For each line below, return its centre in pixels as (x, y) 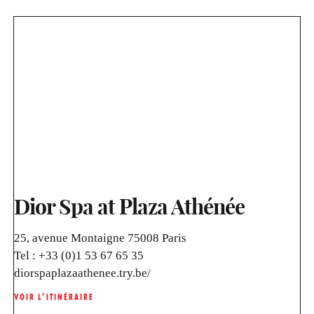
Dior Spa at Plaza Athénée (129, 207)
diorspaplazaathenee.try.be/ (82, 273)
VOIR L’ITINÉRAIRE (54, 297)
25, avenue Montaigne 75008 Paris (100, 238)
